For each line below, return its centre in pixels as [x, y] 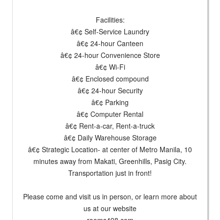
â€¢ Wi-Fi [110, 67]
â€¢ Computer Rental [110, 114]
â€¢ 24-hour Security [110, 90]
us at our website [110, 208]
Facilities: [110, 20]
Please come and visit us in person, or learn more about [110, 196]
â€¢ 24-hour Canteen [110, 43]
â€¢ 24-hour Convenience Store [110, 55]
